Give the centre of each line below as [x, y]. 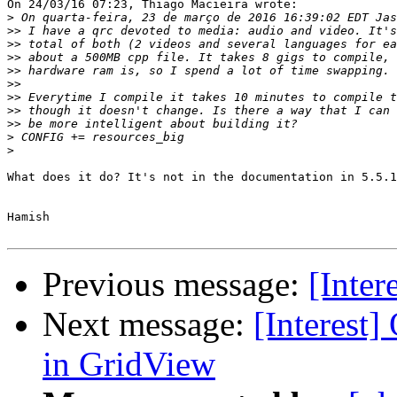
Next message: [148, 324]
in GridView [129, 364]
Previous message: [175, 284]
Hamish [28, 217]
